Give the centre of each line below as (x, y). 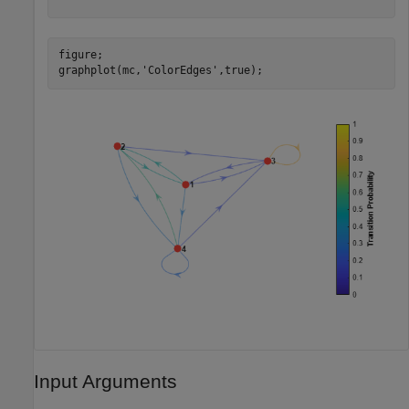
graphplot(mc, (100, 71)
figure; (80, 55)
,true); (240, 71)
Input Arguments (105, 382)
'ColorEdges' (179, 71)
